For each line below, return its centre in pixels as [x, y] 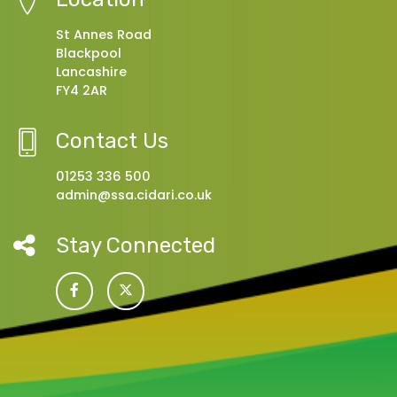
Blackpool [89, 53]
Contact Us [112, 140]
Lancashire [91, 71]
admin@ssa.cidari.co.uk [134, 195]
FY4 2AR [82, 90]
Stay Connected [136, 245]
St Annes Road [104, 34]
